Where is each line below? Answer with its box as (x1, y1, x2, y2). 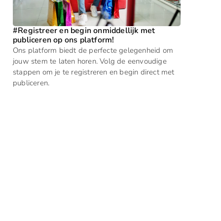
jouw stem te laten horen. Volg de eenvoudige (13, 56, 167, 67)
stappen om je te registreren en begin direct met (13, 67, 175, 77)
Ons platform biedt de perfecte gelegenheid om (13, 45, 174, 56)
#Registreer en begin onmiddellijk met (13, 25, 155, 37)
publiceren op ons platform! (13, 35, 114, 46)
